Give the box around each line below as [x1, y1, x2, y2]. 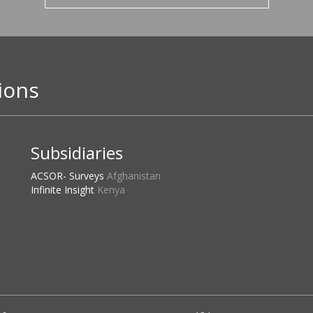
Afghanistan [107, 169, 161, 182]
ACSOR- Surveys [31, 169, 107, 182]
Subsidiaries [31, 141, 123, 164]
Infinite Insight [31, 183, 97, 196]
